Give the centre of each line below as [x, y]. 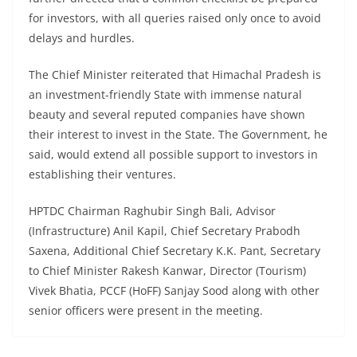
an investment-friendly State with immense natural [165, 95]
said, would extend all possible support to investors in [173, 155]
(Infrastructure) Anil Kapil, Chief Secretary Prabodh [165, 231]
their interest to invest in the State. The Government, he [178, 135]
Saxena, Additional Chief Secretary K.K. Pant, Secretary [175, 251]
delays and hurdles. [82, 38]
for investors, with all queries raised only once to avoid [175, 18]
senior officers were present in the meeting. [146, 311]
